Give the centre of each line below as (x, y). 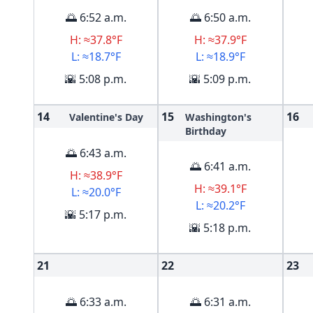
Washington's (219, 117)
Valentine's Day (107, 117)
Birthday (206, 131)
